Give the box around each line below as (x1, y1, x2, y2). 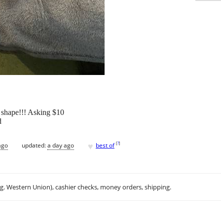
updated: (22, 141, 47, 149)
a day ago (47, 141, 74, 149)
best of (96, 141, 114, 149)
